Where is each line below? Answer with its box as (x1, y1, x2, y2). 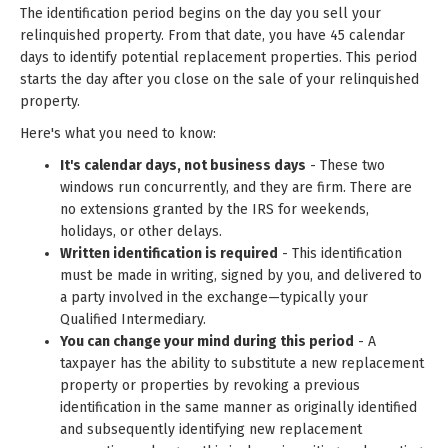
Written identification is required (60, 245, 278, 262)
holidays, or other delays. (60, 223, 222, 240)
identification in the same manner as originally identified (60, 399, 417, 416)
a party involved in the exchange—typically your (60, 289, 368, 306)
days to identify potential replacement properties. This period (20, 49, 417, 66)
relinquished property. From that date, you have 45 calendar (20, 27, 405, 44)
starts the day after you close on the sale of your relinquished (20, 71, 419, 88)
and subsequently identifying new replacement (60, 421, 362, 438)
